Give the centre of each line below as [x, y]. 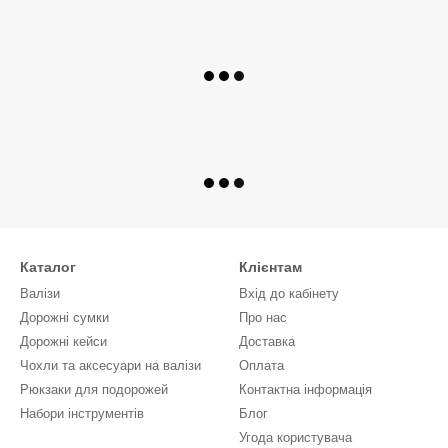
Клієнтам [270, 267]
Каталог [48, 267]
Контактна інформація [305, 389]
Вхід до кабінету [289, 293]
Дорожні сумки [64, 317]
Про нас [263, 317]
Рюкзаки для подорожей [94, 389]
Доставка [267, 341]
